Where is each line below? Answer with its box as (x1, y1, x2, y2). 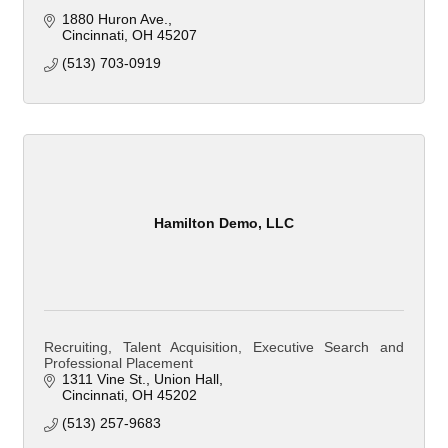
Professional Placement (44, 355, 193, 372)
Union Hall (153, 371, 219, 388)
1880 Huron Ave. (61, 11, 168, 28)
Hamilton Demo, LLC (154, 214, 294, 231)
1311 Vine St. (61, 371, 146, 388)
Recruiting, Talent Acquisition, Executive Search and (44, 339, 404, 356)
